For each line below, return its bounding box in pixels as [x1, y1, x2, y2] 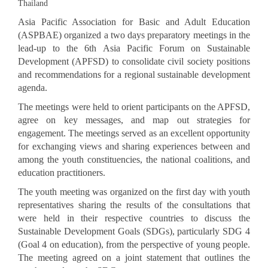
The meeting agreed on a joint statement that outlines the [18, 252, 250, 263]
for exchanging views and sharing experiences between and [18, 141, 250, 151]
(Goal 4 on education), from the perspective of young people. [18, 239, 250, 249]
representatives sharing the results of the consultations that [18, 199, 250, 210]
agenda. [18, 82, 47, 93]
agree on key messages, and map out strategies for [18, 114, 250, 125]
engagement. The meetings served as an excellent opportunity [18, 127, 250, 138]
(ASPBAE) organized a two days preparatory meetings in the [18, 29, 250, 40]
